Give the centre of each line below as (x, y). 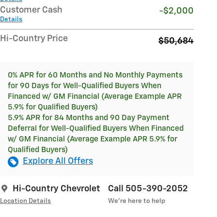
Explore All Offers (58, 162)
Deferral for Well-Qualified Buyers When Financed (96, 129)
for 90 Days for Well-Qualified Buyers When (85, 86)
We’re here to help (137, 201)
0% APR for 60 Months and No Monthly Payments (95, 76)
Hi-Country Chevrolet (56, 189)
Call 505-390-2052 (148, 189)
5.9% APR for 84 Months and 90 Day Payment (89, 118)
